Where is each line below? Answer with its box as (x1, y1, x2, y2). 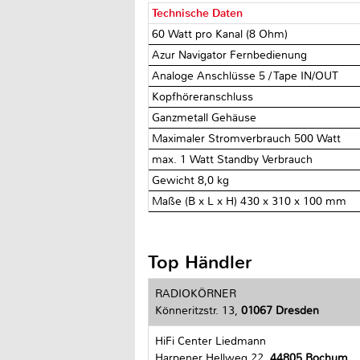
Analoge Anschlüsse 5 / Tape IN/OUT (152, 68, 339, 83)
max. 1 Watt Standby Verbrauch (152, 152, 313, 166)
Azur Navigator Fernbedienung (152, 47, 308, 62)
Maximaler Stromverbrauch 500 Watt (152, 131, 342, 145)
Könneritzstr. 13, (155, 303, 241, 317)
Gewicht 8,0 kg (152, 173, 230, 187)
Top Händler (148, 249, 252, 275)
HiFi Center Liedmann (155, 333, 266, 348)
